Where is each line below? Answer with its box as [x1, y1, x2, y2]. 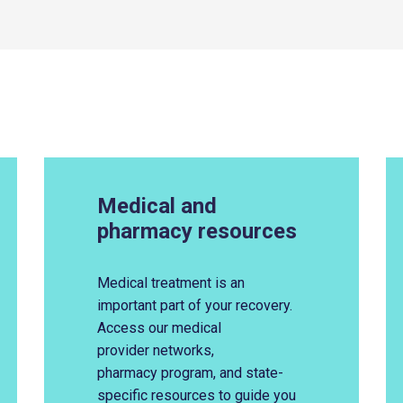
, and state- [212, 364, 283, 381]
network [152, 342, 203, 359]
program [160, 364, 213, 381]
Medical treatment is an [96, 274, 245, 291]
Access [96, 319, 145, 336]
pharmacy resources [96, 219, 297, 244]
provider [96, 342, 153, 359]
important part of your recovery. [96, 297, 292, 314]
